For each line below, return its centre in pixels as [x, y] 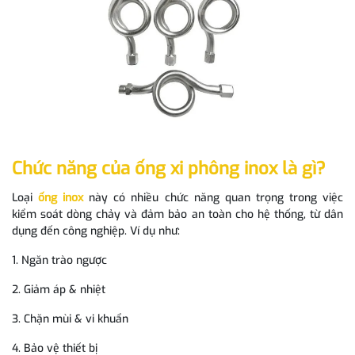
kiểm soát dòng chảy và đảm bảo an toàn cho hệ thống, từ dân [177, 215]
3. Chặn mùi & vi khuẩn [70, 319]
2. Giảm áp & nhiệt [59, 290]
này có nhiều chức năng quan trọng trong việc [214, 198]
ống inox [61, 198]
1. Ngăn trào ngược [59, 261]
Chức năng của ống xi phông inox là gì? [169, 169]
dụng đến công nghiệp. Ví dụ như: [96, 231]
